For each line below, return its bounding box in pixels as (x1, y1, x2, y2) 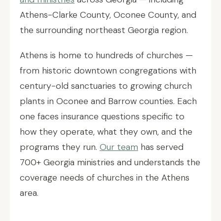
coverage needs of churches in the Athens (20, 172, 189, 184)
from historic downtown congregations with (20, 65, 196, 76)
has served (138, 141, 184, 153)
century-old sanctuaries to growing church (20, 80, 192, 92)
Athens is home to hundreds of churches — (20, 49, 193, 61)
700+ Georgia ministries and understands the (20, 156, 200, 168)
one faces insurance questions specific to (20, 110, 184, 122)
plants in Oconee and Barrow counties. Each (20, 95, 197, 107)
